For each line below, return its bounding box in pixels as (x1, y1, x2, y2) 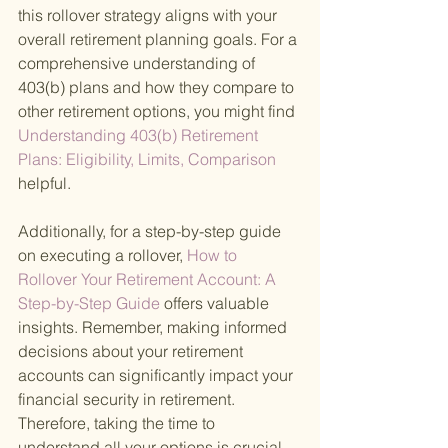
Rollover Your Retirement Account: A (18, 269, 280, 290)
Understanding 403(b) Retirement (18, 125, 262, 146)
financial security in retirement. (18, 389, 239, 410)
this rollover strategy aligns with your (18, 5, 281, 26)
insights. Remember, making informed (18, 317, 291, 338)
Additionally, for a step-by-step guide (18, 221, 285, 242)
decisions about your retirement (18, 341, 247, 362)
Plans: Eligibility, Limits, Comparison (18, 149, 280, 170)
